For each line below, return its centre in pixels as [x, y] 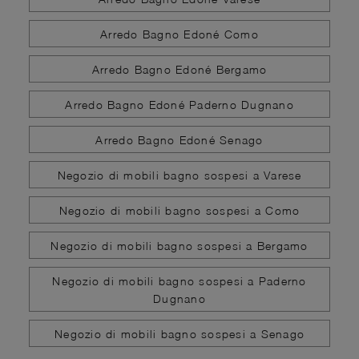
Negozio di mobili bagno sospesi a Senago [179, 333]
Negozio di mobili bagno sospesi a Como [179, 210]
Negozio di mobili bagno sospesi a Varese [179, 175]
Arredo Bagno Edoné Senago [179, 139]
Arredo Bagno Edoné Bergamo [179, 69]
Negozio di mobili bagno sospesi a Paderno [179, 280]
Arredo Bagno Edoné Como [179, 34]
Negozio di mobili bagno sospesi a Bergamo [179, 245]
